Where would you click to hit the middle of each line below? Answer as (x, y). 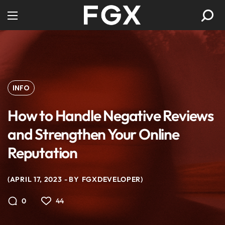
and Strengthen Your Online (93, 134)
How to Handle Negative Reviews (110, 116)
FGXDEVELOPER (111, 179)
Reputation (43, 153)
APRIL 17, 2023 (36, 179)
